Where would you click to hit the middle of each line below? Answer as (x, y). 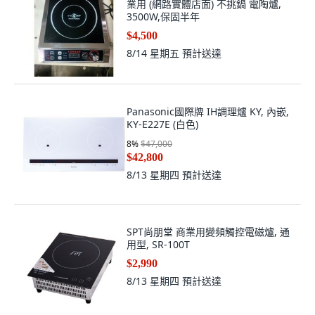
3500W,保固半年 (163, 17)
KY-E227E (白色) (162, 124)
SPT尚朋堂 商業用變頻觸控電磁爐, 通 (208, 232)
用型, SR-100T (158, 244)
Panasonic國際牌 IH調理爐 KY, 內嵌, (208, 111)
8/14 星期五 (154, 53)
